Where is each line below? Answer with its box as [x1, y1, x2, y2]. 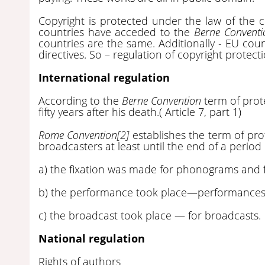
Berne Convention [122, 93, 202, 108]
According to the [38, 93, 122, 108]
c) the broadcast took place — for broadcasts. [38, 208, 261, 222]
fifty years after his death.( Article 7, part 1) [38, 104, 241, 119]
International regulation [38, 70, 170, 85]
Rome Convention [38, 127, 118, 142]
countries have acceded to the [38, 24, 195, 39]
